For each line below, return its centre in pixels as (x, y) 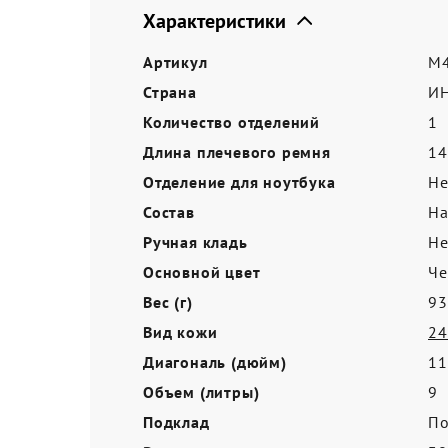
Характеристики (217, 21)
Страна (170, 92)
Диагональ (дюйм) (215, 362)
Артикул (175, 62)
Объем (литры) (201, 392)
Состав (169, 212)
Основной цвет (202, 272)
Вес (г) (168, 302)
